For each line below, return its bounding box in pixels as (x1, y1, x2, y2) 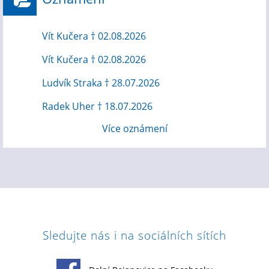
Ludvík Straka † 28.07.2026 (42, 76, 160, 89)
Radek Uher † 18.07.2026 (42, 100, 153, 113)
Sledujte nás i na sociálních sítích (43, 227, 226, 243)
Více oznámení (101, 122, 168, 135)
